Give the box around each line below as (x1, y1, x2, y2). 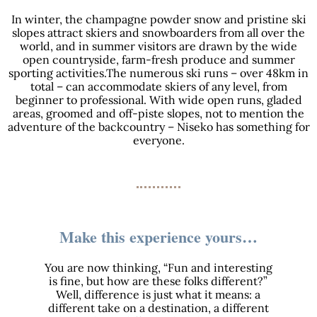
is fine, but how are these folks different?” (49, 274, 268, 289)
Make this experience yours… (59, 225, 258, 249)
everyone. (132, 133, 185, 148)
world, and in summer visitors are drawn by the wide (20, 39, 297, 54)
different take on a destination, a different (47, 301, 269, 316)
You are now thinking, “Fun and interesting (44, 260, 272, 275)
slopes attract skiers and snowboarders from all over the (12, 25, 305, 40)
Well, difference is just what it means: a (56, 287, 261, 302)
